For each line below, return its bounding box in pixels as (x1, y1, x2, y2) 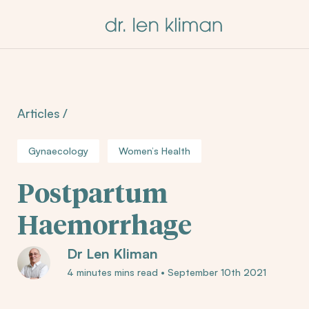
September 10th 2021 (165, 266, 266, 278)
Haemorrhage (17, 214, 192, 240)
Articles (17, 106, 59, 121)
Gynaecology (28, 145, 88, 157)
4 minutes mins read (67, 266, 161, 278)
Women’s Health (119, 145, 190, 157)
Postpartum (17, 182, 168, 208)
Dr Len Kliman (67, 246, 158, 262)
